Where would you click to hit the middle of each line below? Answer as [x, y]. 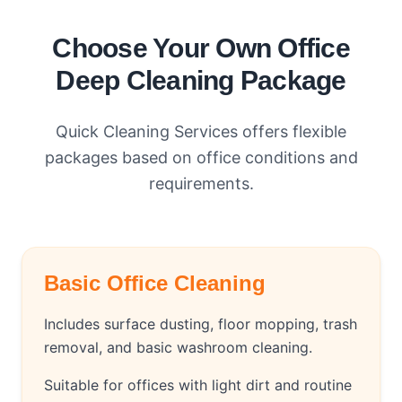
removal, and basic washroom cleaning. [178, 348]
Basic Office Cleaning [155, 284]
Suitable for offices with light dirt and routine [198, 385]
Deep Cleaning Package [201, 81]
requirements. [201, 184]
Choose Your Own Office [201, 48]
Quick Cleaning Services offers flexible [201, 132]
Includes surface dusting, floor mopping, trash [201, 324]
